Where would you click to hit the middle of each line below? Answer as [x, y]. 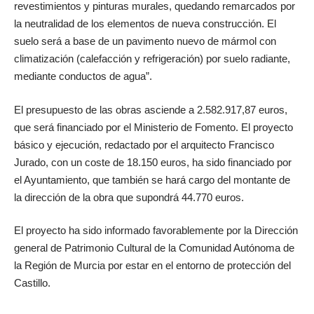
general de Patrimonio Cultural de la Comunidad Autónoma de [154, 248]
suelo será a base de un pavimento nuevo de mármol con [145, 41]
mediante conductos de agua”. [83, 76]
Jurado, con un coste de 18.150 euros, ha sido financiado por [153, 162]
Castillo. [32, 283]
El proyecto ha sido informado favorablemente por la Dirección [156, 231]
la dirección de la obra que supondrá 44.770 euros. [129, 197]
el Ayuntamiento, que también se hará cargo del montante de [152, 179]
